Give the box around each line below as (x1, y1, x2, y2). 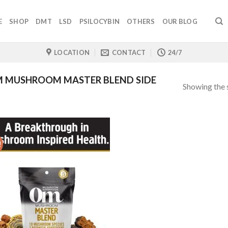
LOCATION (54, 48, 90, 56)
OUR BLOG (162, 17, 197, 25)
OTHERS (127, 17, 155, 25)
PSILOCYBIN (79, 17, 120, 25)
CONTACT (111, 48, 146, 56)
